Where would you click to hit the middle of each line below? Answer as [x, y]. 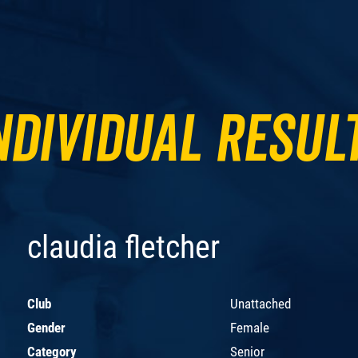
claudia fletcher [123, 247]
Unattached [261, 303]
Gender [46, 327]
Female [250, 327]
